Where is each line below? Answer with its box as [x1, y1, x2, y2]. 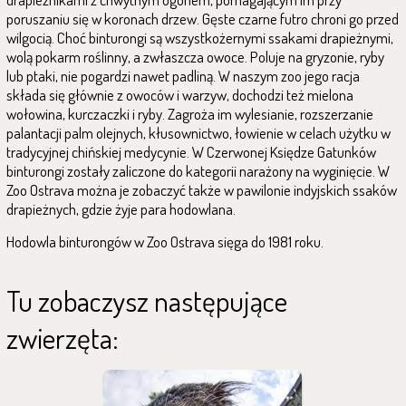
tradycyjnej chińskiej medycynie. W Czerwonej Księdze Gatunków [6, 142, 376, 161]
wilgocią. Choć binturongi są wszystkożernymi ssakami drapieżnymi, [6, 28, 393, 47]
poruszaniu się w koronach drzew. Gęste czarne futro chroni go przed [6, 9, 399, 28]
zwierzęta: [6, 319, 119, 356]
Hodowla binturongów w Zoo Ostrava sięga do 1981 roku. [6, 232, 324, 251]
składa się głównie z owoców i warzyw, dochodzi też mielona [6, 85, 353, 104]
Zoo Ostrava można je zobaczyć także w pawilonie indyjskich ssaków [6, 180, 397, 199]
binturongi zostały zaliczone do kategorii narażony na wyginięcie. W [6, 161, 390, 180]
